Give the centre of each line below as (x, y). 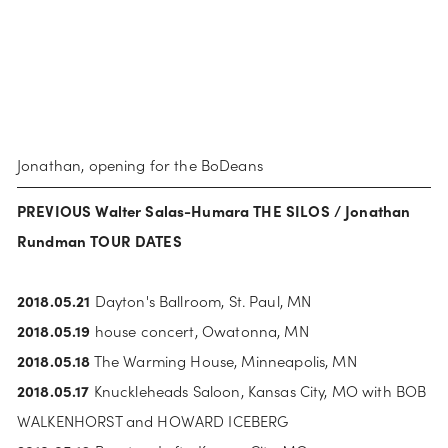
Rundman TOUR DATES (99, 240)
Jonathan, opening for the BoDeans (140, 164)
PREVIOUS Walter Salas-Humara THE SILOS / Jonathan (214, 210)
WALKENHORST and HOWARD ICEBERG (153, 420)
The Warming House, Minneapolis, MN (223, 360)
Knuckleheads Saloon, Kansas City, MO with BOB (258, 390)
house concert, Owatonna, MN (199, 330)
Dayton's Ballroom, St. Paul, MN (201, 300)
